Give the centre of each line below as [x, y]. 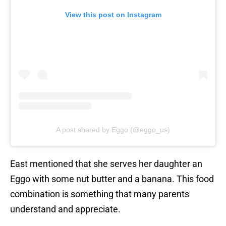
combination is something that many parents [100, 194]
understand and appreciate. [65, 209]
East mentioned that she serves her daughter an [106, 164]
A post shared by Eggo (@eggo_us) [113, 130]
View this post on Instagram [113, 15]
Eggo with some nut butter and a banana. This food [112, 179]
